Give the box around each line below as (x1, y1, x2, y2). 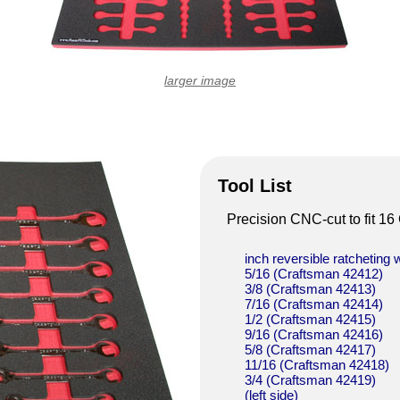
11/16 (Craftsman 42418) (244, 356, 389, 372)
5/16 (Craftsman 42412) (244, 265, 383, 281)
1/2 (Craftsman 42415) (244, 311, 376, 327)
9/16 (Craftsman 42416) (244, 326, 383, 342)
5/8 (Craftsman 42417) (244, 341, 376, 357)
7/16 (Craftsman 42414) (244, 296, 383, 312)
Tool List (217, 175, 292, 196)
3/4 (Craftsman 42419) (244, 371, 376, 387)
